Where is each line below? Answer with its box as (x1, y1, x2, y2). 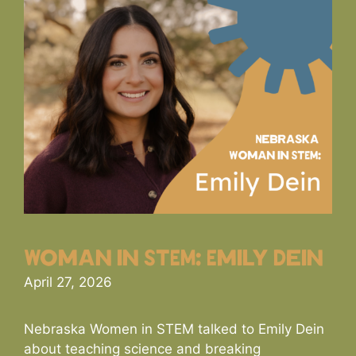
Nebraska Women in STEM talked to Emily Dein (24, 321, 324, 338)
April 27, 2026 (24, 274, 112, 291)
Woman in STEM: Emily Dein (24, 248, 323, 271)
